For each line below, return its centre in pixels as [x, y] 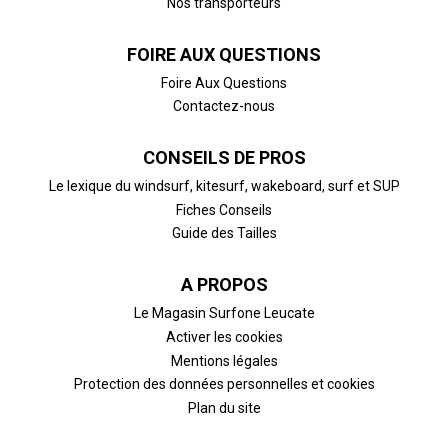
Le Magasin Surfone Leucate [224, 313]
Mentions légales [224, 360]
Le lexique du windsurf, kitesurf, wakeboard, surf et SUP [224, 186]
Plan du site [224, 407]
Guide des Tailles [224, 233]
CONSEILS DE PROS [224, 158]
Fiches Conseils [224, 209]
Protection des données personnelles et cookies [224, 384]
